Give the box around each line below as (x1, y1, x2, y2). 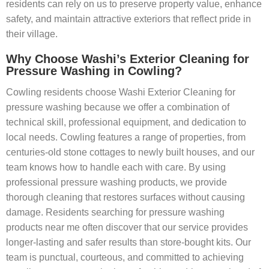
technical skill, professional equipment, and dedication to (6, 116, 246, 127)
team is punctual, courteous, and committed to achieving (6, 252, 244, 262)
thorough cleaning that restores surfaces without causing (6, 192, 245, 202)
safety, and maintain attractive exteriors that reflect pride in (6, 13, 251, 24)
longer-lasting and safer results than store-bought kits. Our (6, 237, 251, 247)
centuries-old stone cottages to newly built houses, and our (6, 147, 255, 157)
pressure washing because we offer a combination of (6, 101, 229, 112)
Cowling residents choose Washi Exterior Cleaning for (6, 86, 235, 97)
